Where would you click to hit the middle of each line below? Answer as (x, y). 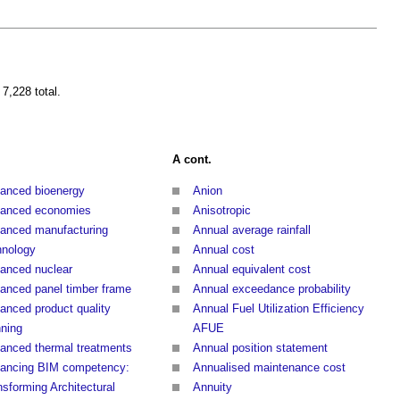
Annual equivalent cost (252, 270)
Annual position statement (260, 348)
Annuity (212, 387)
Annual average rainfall (252, 230)
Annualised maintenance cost (269, 368)
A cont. (192, 160)
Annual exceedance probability (272, 289)
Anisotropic (222, 211)
